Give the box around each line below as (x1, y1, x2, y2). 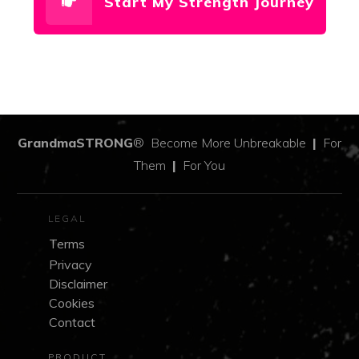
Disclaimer (49, 276, 107, 292)
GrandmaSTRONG (18, 135, 133, 151)
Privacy (49, 256, 92, 273)
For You (176, 157, 225, 174)
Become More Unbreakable (144, 135, 313, 151)
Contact (49, 314, 95, 331)
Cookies (49, 295, 95, 312)
